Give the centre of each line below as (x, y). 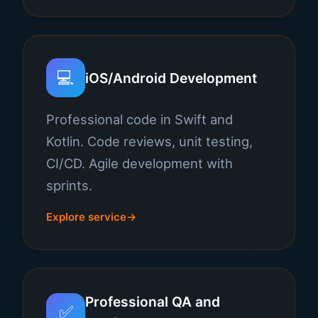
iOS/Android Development (171, 78)
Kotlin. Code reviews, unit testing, (149, 141)
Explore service (86, 217)
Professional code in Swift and (139, 119)
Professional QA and (153, 302)
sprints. (69, 185)
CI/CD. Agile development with (139, 163)
